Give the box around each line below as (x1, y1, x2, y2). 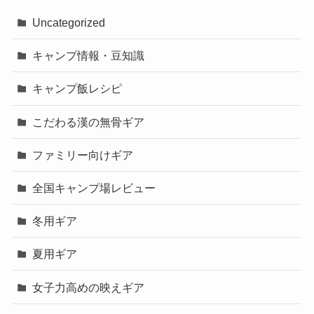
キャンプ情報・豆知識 (32, 49, 145, 62)
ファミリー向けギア (32, 148, 134, 161)
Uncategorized (32, 16, 106, 29)
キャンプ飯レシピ (32, 82, 123, 95)
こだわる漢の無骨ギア (32, 115, 145, 128)
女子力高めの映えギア (32, 280, 145, 294)
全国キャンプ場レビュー (32, 182, 156, 194)
